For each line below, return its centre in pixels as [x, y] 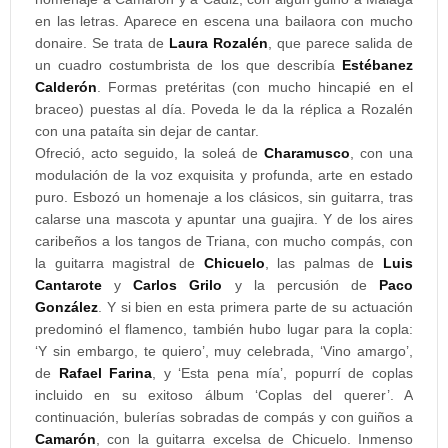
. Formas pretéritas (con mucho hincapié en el [255, 87]
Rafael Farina [105, 373]
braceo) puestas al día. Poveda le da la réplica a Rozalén [224, 109]
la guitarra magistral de [119, 263]
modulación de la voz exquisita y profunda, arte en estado [224, 175]
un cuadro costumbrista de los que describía [188, 65]
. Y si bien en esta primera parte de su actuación [255, 307]
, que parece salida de [340, 43]
